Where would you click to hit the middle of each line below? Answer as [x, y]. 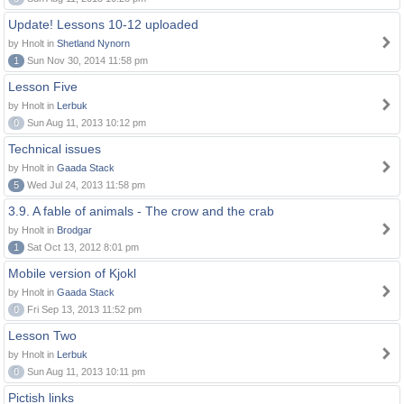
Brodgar [74, 230]
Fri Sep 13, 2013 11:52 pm [83, 309]
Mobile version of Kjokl [72, 273]
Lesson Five [43, 87]
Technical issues [55, 149]
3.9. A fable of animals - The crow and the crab [141, 211]
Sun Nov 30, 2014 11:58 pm [86, 60]
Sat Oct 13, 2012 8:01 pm [82, 247]
